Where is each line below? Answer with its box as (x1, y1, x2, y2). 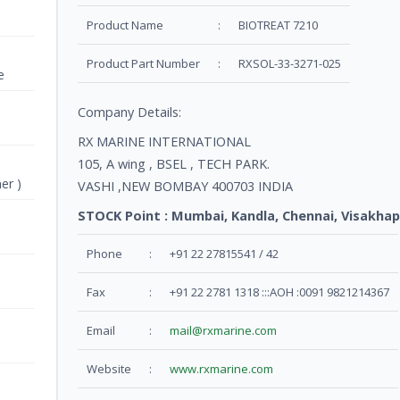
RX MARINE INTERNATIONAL (78, 133, 251, 151)
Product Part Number (87, 55, 200, 72)
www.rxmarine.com (170, 361, 273, 378)
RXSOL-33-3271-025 (238, 55, 341, 72)
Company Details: (78, 104, 181, 121)
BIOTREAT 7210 (238, 17, 318, 34)
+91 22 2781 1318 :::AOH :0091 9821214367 (170, 284, 389, 301)
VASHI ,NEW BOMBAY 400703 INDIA (78, 178, 293, 196)
